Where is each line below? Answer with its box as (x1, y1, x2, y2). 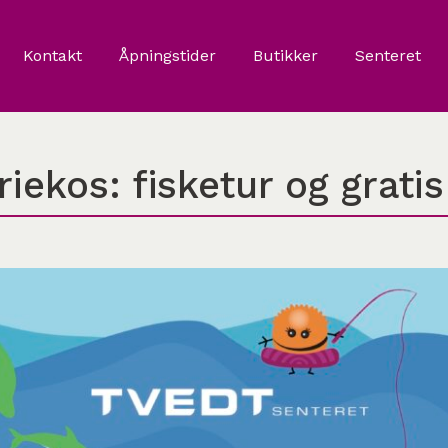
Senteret (354, 46, 421, 65)
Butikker (252, 46, 318, 65)
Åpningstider (118, 46, 216, 65)
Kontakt (22, 46, 82, 65)
